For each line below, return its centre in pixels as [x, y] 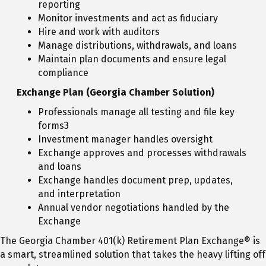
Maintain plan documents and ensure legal [132, 59]
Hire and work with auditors [99, 32]
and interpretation [79, 194]
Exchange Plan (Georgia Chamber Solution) [114, 93]
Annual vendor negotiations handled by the [134, 208]
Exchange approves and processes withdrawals [142, 153]
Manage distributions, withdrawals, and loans [137, 46]
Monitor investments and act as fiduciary [128, 18]
